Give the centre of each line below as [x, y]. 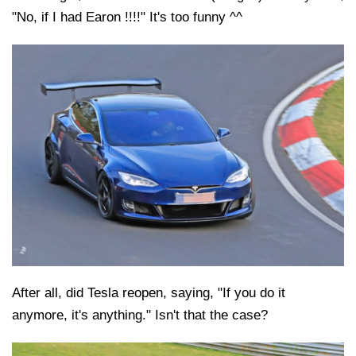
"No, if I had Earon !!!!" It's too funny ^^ [127, 17]
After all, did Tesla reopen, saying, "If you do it [149, 292]
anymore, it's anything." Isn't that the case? [140, 315]
